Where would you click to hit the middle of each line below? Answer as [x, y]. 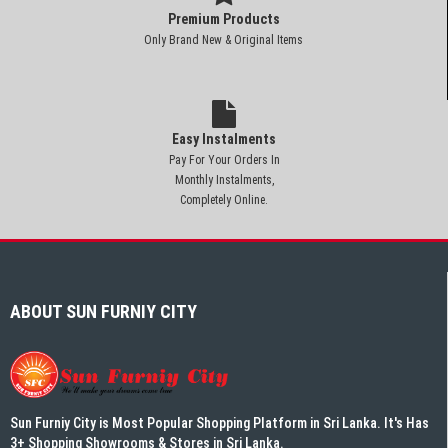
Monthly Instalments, [224, 179]
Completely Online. [224, 199]
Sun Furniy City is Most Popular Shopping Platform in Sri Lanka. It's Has [219, 422]
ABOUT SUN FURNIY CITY [103, 311]
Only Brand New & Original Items [223, 39]
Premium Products [223, 18]
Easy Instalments [224, 138]
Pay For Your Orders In [224, 159]
